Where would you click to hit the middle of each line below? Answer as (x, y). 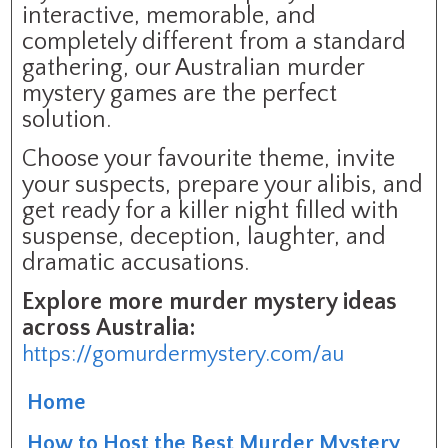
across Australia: (109, 327)
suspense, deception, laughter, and (204, 236)
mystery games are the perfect (180, 93)
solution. (67, 119)
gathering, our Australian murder (193, 67)
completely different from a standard (214, 41)
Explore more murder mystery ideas (210, 301)
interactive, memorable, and (169, 15)
